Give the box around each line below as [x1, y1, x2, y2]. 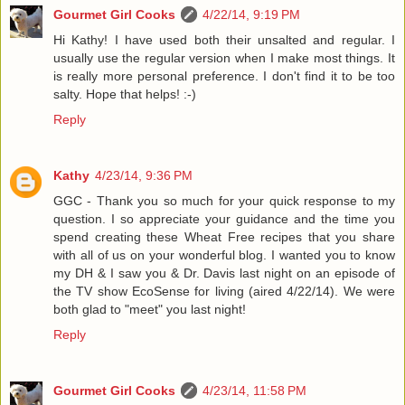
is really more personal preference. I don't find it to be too [53, 69, 395, 84]
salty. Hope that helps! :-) [53, 87, 196, 102]
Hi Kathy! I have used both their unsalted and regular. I [53, 33, 395, 48]
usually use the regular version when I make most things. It [53, 51, 395, 66]
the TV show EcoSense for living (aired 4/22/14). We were [53, 284, 395, 299]
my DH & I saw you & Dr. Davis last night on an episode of [53, 266, 395, 281]
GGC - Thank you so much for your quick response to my [53, 193, 395, 209]
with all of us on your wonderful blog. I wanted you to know [53, 248, 395, 263]
